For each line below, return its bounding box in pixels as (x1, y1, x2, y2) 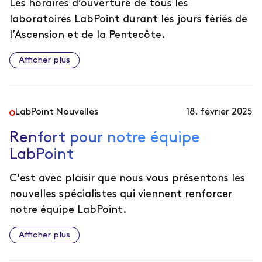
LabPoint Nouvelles (15, 108, 98, 116)
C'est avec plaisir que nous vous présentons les (9, 173, 245, 183)
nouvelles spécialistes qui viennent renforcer (9, 189, 232, 199)
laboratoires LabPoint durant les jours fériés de (9, 14, 247, 24)
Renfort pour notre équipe (9, 130, 200, 145)
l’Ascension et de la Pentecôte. (9, 30, 165, 40)
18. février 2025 (186, 108, 253, 116)
